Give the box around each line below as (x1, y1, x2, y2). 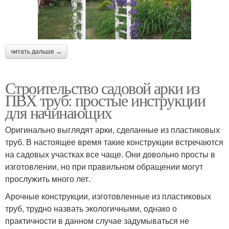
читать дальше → (11, 48, 62, 56)
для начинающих (5, 101, 112, 124)
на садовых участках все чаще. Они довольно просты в (5, 148, 215, 161)
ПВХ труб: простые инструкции (5, 89, 205, 111)
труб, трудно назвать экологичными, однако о (5, 202, 177, 215)
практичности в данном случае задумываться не (5, 215, 189, 227)
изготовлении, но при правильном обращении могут (5, 161, 203, 173)
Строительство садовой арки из (5, 77, 200, 99)
